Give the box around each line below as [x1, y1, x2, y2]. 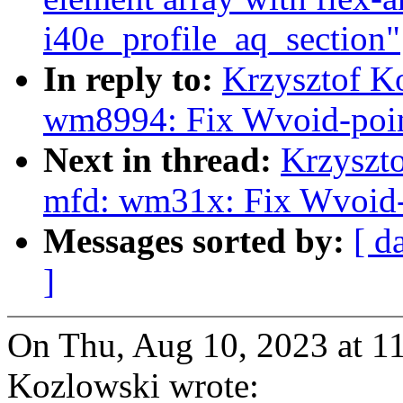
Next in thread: [43, 140, 281, 180]
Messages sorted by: [43, 221, 354, 261]
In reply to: [43, 59, 222, 99]
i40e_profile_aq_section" [43, 19, 400, 58]
